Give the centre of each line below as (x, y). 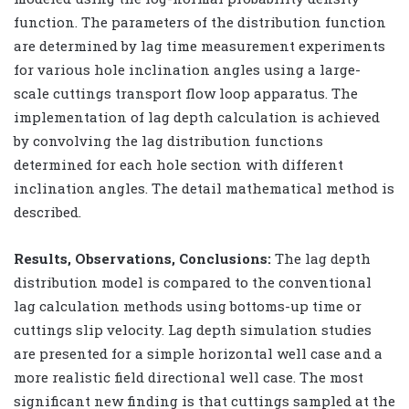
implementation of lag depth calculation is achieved (197, 116)
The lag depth (323, 258)
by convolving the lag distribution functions (168, 140)
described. (47, 211)
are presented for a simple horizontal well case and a (198, 353)
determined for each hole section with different (178, 164)
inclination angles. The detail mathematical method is (204, 188)
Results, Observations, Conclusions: (144, 258)
